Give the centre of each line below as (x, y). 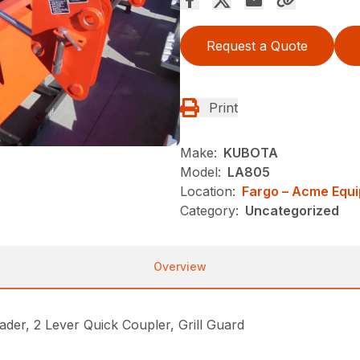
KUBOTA (251, 153)
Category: (209, 211)
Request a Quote (257, 46)
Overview (180, 266)
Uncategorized (292, 211)
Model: (200, 172)
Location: (208, 191)
